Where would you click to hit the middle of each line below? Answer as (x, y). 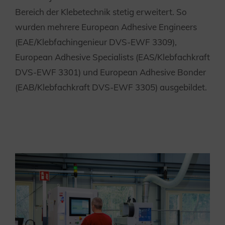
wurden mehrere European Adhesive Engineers (106, 27)
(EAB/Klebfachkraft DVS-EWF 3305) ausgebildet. (111, 87)
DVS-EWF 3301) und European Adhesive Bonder (110, 72)
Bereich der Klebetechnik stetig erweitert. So (101, 12)
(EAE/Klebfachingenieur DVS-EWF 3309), (96, 42)
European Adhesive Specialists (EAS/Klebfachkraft (113, 57)
